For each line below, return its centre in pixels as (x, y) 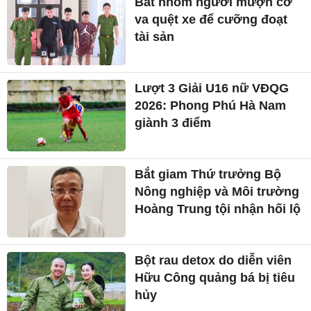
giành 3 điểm (173, 123)
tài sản (155, 37)
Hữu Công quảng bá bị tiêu (215, 277)
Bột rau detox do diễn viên (213, 260)
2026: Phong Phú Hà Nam (211, 106)
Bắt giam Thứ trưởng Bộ (208, 174)
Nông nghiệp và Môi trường (217, 191)
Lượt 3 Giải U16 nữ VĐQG (212, 89)
